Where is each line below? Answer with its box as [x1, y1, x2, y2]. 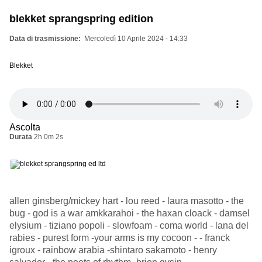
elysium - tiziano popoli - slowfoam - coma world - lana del [9, 220, 249, 231]
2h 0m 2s [34, 133, 63, 142]
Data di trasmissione [9, 35, 78, 43]
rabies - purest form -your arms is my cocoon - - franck [9, 233, 230, 243]
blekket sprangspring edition [9, 13, 153, 25]
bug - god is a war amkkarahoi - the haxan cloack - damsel [9, 208, 250, 219]
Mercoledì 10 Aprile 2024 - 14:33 [84, 35, 188, 43]
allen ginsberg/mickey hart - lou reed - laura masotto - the [9, 196, 244, 206]
